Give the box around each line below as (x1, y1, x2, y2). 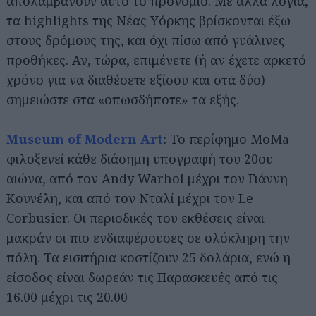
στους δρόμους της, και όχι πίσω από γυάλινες (6, 32, 285, 49)
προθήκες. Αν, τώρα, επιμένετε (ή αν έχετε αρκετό (6, 51, 306, 69)
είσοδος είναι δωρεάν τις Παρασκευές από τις (6, 269, 278, 286)
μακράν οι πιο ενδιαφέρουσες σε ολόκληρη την (6, 229, 290, 247)
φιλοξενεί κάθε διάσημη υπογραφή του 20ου (6, 150, 273, 168)
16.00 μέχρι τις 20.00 (6, 288, 128, 306)
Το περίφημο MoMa (166, 130, 289, 148)
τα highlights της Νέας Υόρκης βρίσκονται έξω (6, 12, 291, 30)
